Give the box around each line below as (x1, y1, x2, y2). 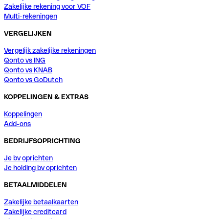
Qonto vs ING (4, 56, 45, 65)
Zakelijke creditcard (4, 208, 66, 216)
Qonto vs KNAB (4, 66, 52, 74)
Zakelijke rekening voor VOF (4, 2, 90, 11)
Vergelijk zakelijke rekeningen (4, 46, 96, 55)
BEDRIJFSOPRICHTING (4, 137, 81, 145)
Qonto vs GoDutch (4, 76, 63, 84)
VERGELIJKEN (4, 29, 52, 38)
